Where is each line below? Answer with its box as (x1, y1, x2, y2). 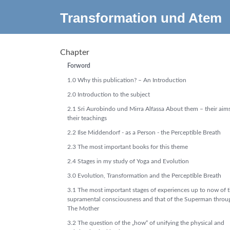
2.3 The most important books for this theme (67, 144, 188, 150)
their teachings (67, 115, 107, 121)
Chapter (60, 48, 89, 56)
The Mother (67, 205, 99, 212)
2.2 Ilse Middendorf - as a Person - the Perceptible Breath (67, 129, 221, 136)
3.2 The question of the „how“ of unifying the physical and (67, 220, 224, 226)
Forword (67, 63, 90, 69)
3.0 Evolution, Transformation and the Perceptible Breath (67, 172, 221, 179)
